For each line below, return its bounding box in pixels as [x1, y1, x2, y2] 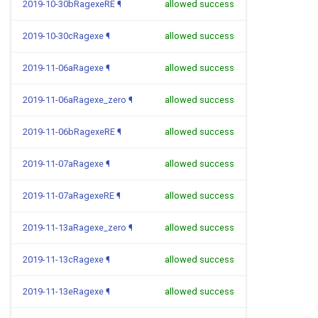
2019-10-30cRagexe [23, 31, 104, 41]
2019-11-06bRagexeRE [23, 126, 115, 137]
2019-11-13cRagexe [23, 254, 104, 265]
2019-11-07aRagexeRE [23, 190, 114, 201]
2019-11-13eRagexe [23, 286, 104, 297]
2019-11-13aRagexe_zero [23, 222, 126, 233]
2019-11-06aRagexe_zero [23, 94, 126, 105]
